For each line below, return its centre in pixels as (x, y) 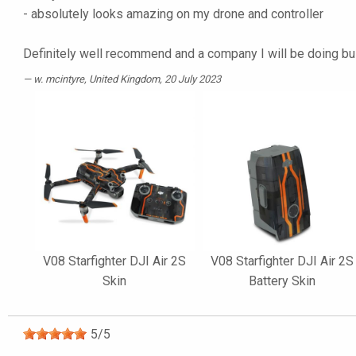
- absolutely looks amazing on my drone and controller (173, 14)
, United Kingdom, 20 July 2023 (153, 79)
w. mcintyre (59, 79)
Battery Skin (282, 281)
